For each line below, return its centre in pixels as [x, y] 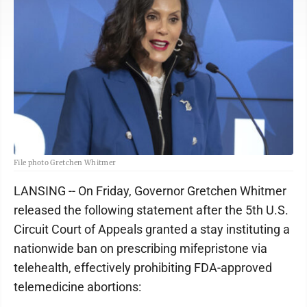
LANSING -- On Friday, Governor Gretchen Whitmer [150, 191]
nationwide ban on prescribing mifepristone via [140, 248]
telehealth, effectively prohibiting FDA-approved [143, 268]
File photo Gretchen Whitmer [65, 163]
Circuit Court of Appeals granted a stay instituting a [152, 229]
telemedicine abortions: [77, 287]
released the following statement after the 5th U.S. [151, 210]
